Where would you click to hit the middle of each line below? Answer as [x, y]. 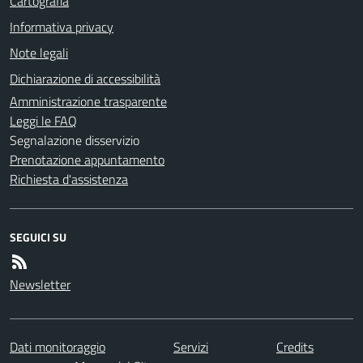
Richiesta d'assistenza [69, 179]
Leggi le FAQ [43, 120]
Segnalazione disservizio [75, 140]
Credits [295, 346]
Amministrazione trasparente [88, 101]
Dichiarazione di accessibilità [85, 78]
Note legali [39, 52]
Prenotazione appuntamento [87, 159]
